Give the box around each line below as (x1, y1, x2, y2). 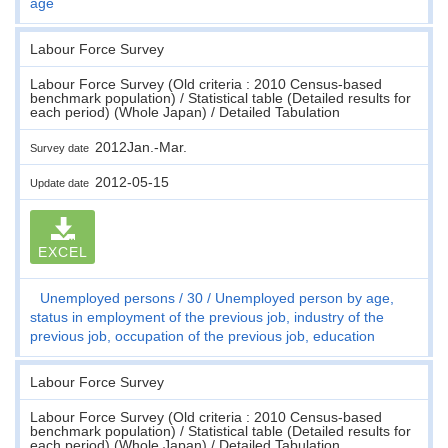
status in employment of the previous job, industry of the (30, 308, 384, 325)
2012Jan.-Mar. (95, 138, 187, 155)
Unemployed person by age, (215, 289, 394, 306)
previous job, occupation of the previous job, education (30, 327, 375, 344)
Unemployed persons (40, 289, 175, 306)
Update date (30, 176, 95, 189)
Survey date (30, 141, 95, 154)
